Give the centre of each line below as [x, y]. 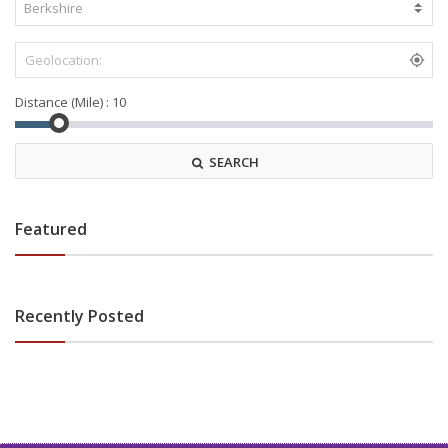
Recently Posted [79, 316]
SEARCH [232, 162]
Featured [51, 229]
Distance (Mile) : [62, 101]
